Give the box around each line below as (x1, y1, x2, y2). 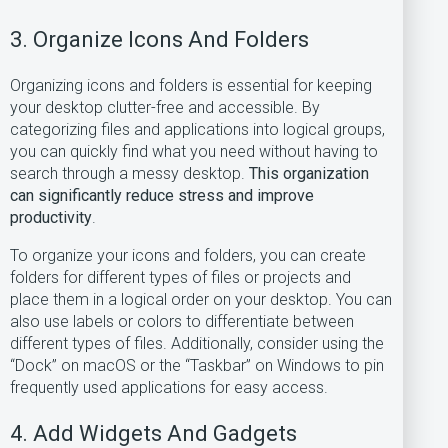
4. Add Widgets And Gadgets (10, 421, 297, 446)
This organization (249, 164, 369, 183)
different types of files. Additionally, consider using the (10, 334, 384, 353)
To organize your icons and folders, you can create (10, 246, 366, 265)
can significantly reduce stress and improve (10, 186, 314, 205)
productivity (10, 208, 92, 227)
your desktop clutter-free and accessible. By (10, 98, 320, 117)
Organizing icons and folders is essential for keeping (10, 76, 372, 95)
